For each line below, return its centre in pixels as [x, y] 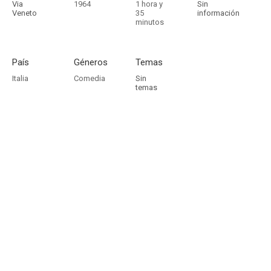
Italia [20, 78]
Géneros [91, 62]
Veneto [24, 13]
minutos [150, 22]
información [218, 13]
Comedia [90, 78]
